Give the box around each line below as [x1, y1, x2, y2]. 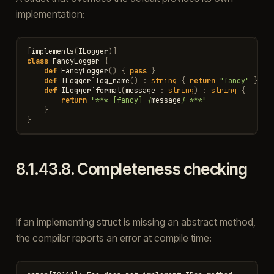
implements [31, 46, 74, 56]
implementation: [15, 7, 85, 20]
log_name [95, 75, 130, 86]
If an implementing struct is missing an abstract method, [15, 215, 256, 228]
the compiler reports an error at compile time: [15, 231, 212, 244]
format [95, 85, 121, 95]
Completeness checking [76, 159, 248, 179]
